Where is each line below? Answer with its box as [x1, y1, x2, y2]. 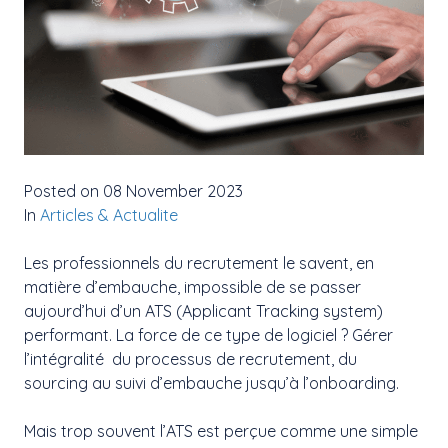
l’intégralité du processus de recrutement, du [24, 349, 357, 370]
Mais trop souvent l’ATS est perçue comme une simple [24, 421, 418, 442]
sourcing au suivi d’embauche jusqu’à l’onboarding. [24, 373, 399, 394]
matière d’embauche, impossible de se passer [24, 277, 361, 298]
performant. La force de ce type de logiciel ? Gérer [24, 325, 393, 346]
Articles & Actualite [40, 205, 178, 226]
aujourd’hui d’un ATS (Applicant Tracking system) [24, 301, 383, 322]
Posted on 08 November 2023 [24, 181, 243, 202]
